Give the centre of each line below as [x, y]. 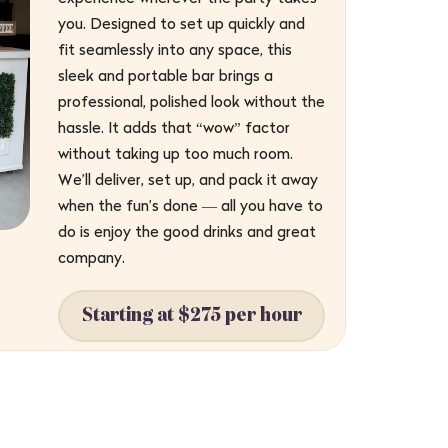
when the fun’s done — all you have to [190, 205]
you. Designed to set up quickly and [181, 23]
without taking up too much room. [175, 153]
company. [91, 257]
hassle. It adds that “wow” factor [174, 127]
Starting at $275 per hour [191, 315]
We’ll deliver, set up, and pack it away [188, 179]
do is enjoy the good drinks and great [187, 231]
